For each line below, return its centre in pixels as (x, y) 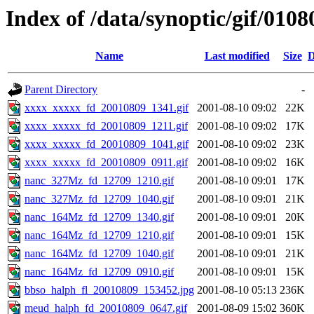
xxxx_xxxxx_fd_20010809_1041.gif (107, 144)
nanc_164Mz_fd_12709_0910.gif (99, 272)
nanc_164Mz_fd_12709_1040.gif (99, 254)
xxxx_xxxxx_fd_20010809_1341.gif (107, 108)
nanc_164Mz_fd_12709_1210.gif (99, 235)
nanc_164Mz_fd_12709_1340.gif (99, 217)
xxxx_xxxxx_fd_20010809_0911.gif (106, 163)
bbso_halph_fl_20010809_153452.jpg (109, 290)
